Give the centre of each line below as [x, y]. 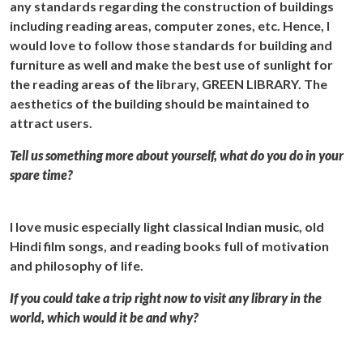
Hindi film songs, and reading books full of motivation [169, 246]
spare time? [41, 174]
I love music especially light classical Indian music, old [167, 226]
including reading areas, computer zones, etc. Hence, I [170, 25]
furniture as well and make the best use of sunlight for [171, 64]
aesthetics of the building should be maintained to [160, 103]
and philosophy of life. [77, 265]
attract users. [51, 122]
